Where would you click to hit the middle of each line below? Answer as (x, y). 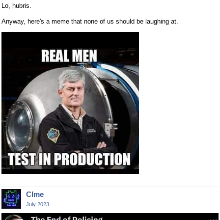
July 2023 (38, 205)
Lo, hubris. (16, 6)
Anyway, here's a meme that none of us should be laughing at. (90, 22)
